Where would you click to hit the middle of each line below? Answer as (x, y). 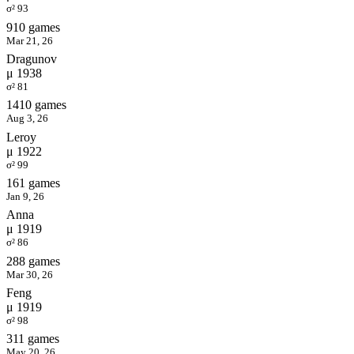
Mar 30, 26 (30, 274)
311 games (33, 339)
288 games (33, 261)
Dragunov (32, 58)
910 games (33, 27)
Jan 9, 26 (25, 196)
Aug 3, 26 (27, 119)
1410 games (36, 105)
